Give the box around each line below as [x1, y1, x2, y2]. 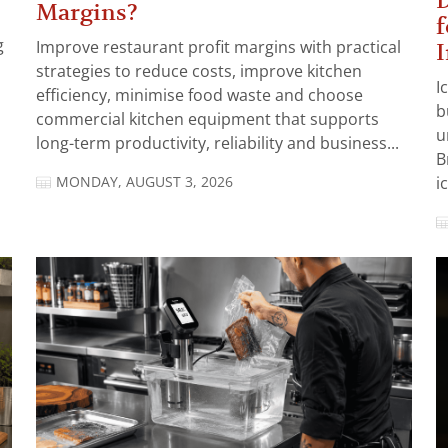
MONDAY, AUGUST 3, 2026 [56, 174, 233, 191]
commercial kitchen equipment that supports [36, 111, 379, 129]
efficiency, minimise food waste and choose [36, 87, 363, 105]
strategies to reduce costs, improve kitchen [36, 63, 362, 81]
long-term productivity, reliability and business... [36, 135, 399, 153]
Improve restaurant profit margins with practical [36, 39, 401, 57]
